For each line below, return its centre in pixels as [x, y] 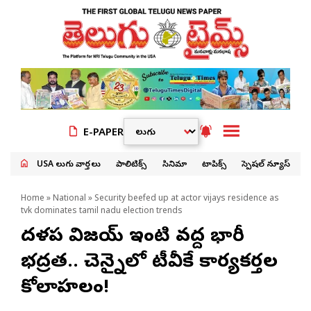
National [69, 199]
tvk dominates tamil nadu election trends [102, 211]
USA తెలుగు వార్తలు [69, 165]
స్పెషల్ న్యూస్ [266, 165]
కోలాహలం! [65, 288]
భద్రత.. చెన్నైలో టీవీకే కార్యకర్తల [149, 263]
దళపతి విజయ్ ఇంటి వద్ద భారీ [133, 237]
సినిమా [174, 165]
